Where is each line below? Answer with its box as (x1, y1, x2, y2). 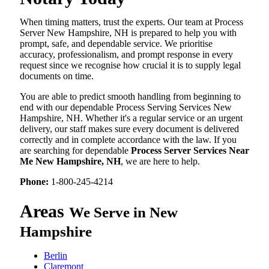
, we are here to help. (121, 156, 200, 167)
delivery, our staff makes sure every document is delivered (20, 124, 239, 134)
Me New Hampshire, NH (20, 156, 121, 167)
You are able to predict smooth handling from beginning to (20, 91, 241, 102)
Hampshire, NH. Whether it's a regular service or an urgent (20, 113, 243, 124)
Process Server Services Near (131, 145, 249, 156)
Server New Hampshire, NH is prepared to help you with (20, 28, 237, 38)
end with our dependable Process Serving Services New (20, 102, 232, 113)
